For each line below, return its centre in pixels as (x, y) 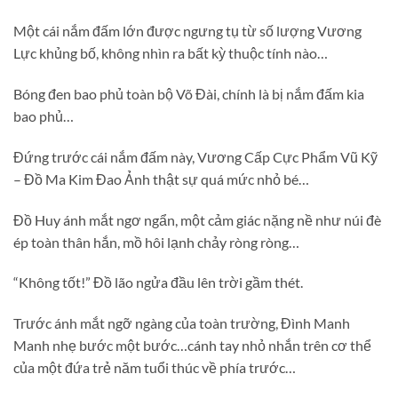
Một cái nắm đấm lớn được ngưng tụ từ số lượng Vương (187, 31)
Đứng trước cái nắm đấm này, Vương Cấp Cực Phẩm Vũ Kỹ (195, 156)
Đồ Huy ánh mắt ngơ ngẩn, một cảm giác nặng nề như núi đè (197, 219)
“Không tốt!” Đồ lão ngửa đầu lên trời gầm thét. (158, 283)
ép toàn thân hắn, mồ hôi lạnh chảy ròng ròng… (156, 242)
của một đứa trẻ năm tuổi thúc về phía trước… (155, 368)
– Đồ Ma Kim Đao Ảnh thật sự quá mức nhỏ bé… (161, 179)
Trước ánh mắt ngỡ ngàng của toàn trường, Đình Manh (182, 323)
